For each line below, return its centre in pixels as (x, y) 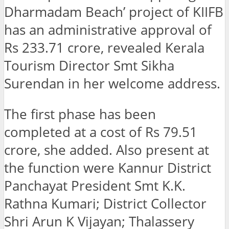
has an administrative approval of (108, 30)
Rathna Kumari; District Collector (105, 204)
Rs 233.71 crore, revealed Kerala (104, 48)
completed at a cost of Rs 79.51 (101, 132)
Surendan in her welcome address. (112, 83)
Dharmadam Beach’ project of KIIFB (114, 12)
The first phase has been (80, 114)
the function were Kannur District (108, 168)
